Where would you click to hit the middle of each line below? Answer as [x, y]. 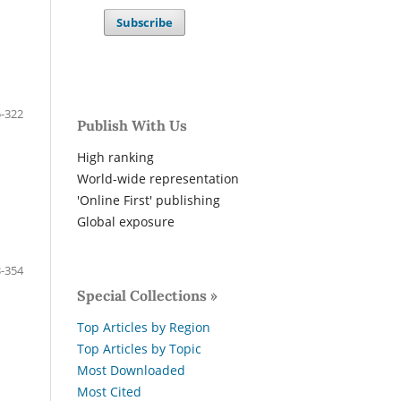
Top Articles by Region [144, 328]
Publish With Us [132, 126]
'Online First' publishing [149, 200]
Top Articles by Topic [139, 349]
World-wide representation [158, 179]
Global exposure [126, 222]
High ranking [115, 158]
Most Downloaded [131, 371]
